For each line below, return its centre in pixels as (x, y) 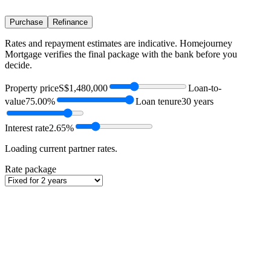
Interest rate (27, 128)
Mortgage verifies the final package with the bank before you (121, 54)
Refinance (70, 22)
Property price (32, 88)
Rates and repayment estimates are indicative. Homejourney (119, 44)
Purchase (26, 22)
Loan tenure (158, 102)
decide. (18, 65)
